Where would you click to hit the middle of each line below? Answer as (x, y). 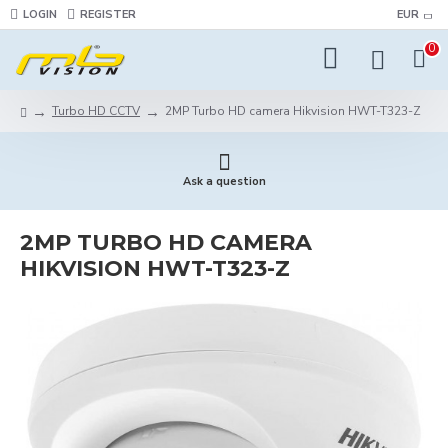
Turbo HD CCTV (96, 111)
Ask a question (224, 181)
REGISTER (108, 14)
